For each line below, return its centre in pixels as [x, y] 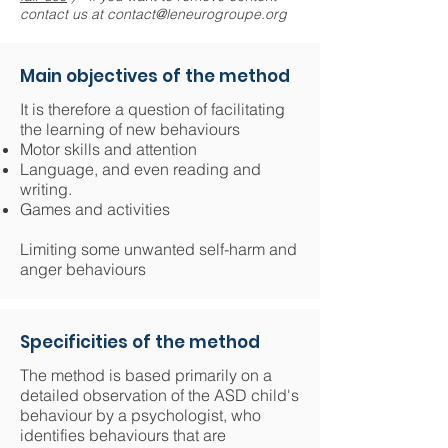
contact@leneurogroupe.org [197, 14]
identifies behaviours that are [123, 435]
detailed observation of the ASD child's [159, 395]
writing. [46, 189]
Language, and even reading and [140, 169]
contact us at [63, 14]
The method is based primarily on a [146, 375]
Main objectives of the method [155, 76]
